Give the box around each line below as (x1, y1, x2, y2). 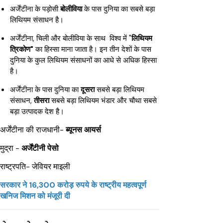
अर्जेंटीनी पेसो (21, 143, 59, 154)
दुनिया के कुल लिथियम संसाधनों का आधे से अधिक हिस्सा (10, 55, 157, 66)
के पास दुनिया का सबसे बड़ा (82, 4, 155, 14)
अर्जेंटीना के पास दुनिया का (10, 85, 81, 95)
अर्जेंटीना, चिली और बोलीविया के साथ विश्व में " (10, 33, 131, 44)
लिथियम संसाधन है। (10, 15, 64, 25)
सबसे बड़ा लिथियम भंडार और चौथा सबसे (49, 96, 157, 106)
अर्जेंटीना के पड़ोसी (10, 4, 60, 14)
